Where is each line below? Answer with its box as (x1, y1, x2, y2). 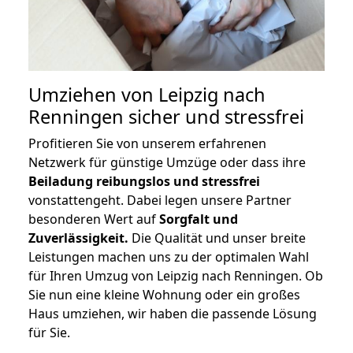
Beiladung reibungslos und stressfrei (28, 173, 260, 191)
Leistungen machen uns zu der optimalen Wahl (28, 248, 309, 266)
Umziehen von (28, 82, 158, 108)
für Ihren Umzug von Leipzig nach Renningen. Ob (28, 267, 323, 285)
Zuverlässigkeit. (28, 229, 128, 247)
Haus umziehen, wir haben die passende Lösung (28, 305, 317, 323)
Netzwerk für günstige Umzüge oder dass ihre (28, 154, 306, 172)
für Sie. (28, 324, 70, 342)
